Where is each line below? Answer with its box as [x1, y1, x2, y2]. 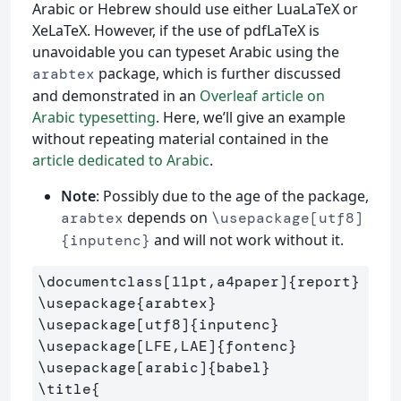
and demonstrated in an [32, 85, 200, 106]
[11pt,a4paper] [163, 271, 288, 291]
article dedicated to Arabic [32, 149, 209, 170]
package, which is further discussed [95, 63, 341, 83]
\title [38, 379, 91, 398]
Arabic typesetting [32, 107, 156, 127]
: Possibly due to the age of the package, [96, 185, 369, 206]
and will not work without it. [150, 229, 344, 250]
